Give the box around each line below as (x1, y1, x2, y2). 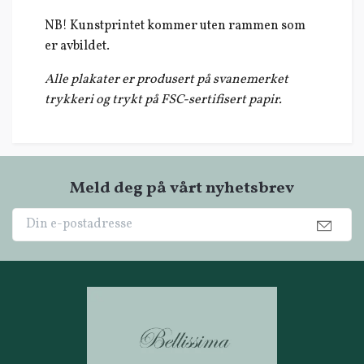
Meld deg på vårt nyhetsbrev (70, 176, 294, 200)
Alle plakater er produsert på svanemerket (45, 70, 288, 89)
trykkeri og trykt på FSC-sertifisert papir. (45, 90, 282, 109)
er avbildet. (45, 37, 112, 55)
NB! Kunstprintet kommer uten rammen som (45, 16, 305, 35)
